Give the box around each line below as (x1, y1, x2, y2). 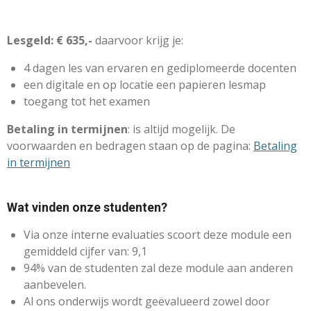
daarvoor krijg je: (92, 32, 183, 48)
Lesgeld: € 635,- (7, 32, 92, 48)
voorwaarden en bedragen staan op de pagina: (7, 137, 253, 153)
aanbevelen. (24, 276, 86, 292)
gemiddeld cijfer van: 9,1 (24, 243, 147, 259)
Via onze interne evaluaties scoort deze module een (24, 226, 292, 242)
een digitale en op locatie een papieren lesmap (24, 76, 266, 92)
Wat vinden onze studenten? (7, 199, 167, 215)
